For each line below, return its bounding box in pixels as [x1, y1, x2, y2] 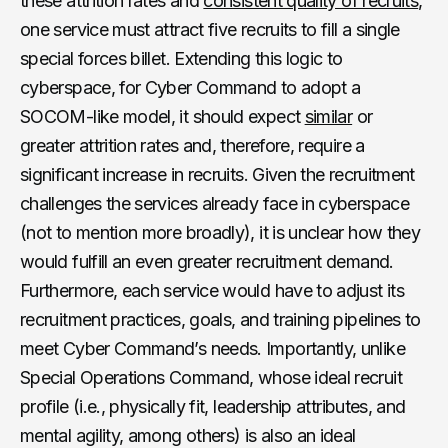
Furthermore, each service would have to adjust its [20, 279, 404, 301]
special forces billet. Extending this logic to [20, 47, 343, 69]
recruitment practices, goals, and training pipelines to [20, 308, 421, 330]
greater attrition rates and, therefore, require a [20, 134, 365, 156]
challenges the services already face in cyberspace [20, 192, 409, 214]
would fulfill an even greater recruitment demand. [20, 250, 394, 272]
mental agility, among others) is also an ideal [20, 424, 356, 446]
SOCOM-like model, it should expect [20, 105, 305, 127]
